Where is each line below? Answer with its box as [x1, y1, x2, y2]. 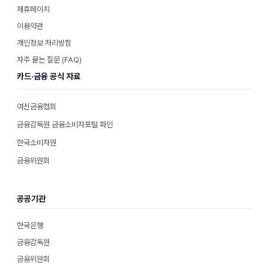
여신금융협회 [17, 102, 56, 112]
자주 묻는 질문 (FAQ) [17, 55, 82, 65]
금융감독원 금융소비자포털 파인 [17, 120, 113, 130]
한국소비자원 [17, 138, 56, 148]
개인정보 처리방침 [17, 38, 71, 48]
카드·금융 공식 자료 [17, 71, 80, 82]
